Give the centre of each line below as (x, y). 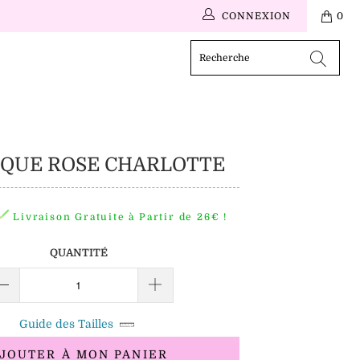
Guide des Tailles (67, 323)
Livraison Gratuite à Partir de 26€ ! (118, 217)
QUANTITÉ (78, 253)
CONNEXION (256, 16)
